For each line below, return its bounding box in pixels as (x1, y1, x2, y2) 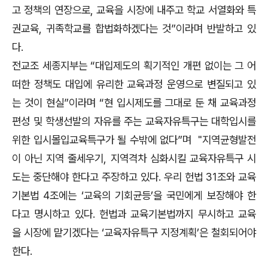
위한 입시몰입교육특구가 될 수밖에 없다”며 (12, 133, 195, 146)
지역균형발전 (202, 133, 256, 146)
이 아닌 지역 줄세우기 (12, 151, 104, 165)
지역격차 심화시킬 (110, 151, 190, 165)
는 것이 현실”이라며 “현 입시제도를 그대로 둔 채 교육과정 (12, 96, 256, 109)
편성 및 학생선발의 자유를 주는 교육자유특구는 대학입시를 (12, 114, 256, 127)
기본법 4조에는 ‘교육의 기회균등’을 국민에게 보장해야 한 (12, 188, 256, 202)
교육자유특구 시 (189, 151, 257, 165)
